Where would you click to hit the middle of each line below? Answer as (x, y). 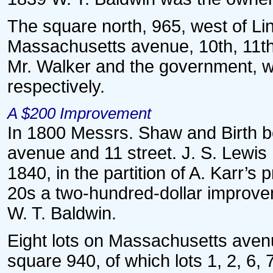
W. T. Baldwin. (62, 213)
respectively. (56, 87)
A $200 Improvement (79, 113)
